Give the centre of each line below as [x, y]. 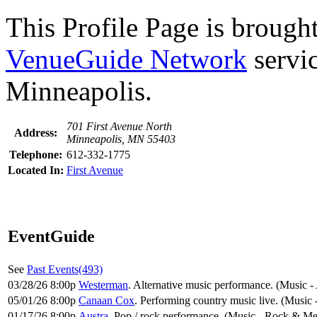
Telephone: [36, 154]
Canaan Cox [106, 300]
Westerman [103, 284]
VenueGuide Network [126, 59]
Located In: [36, 170]
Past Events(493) [65, 269]
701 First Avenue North [119, 126]
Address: [36, 132]
